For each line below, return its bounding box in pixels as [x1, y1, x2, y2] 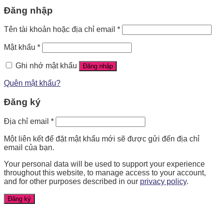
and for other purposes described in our [4, 177, 140, 186]
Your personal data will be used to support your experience [4, 159, 205, 168]
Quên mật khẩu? [4, 79, 61, 88]
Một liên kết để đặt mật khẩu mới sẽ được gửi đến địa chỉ [4, 134, 200, 143]
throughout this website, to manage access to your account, [4, 168, 206, 177]
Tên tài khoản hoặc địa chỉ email [4, 25, 117, 34]
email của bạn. [4, 143, 54, 152]
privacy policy [140, 177, 186, 186]
